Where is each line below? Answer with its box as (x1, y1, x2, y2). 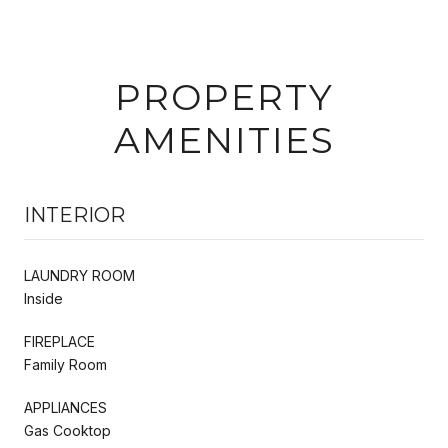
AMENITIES (113, 117, 335, 162)
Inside (24, 289, 63, 307)
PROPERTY (114, 74, 334, 119)
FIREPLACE (24, 332, 95, 350)
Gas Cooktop (24, 421, 111, 439)
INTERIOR (24, 202, 125, 227)
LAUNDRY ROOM (24, 266, 135, 284)
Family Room (24, 355, 107, 373)
